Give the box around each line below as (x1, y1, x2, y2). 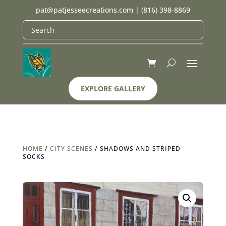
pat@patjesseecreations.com (35, 5, 133, 15)
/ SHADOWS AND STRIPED (92, 144, 181, 153)
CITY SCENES (49, 144, 93, 153)
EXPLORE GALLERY (80, 84, 145, 93)
